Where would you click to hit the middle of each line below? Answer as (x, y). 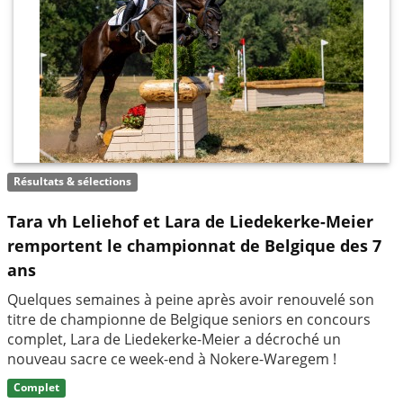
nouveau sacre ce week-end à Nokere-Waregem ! (172, 358)
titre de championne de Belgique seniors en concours (189, 319)
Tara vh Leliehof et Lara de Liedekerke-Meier (190, 221)
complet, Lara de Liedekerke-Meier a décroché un (174, 339)
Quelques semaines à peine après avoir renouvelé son (191, 299)
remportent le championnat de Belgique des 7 (194, 245)
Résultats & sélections (73, 182)
